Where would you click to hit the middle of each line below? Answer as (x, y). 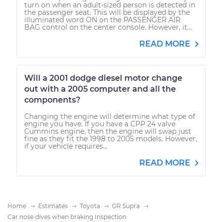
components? (52, 100)
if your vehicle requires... (66, 146)
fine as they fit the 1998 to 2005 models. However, (111, 139)
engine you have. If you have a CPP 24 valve (100, 124)
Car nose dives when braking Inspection (67, 217)
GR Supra (126, 206)
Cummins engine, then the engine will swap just (108, 131)
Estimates (53, 206)
